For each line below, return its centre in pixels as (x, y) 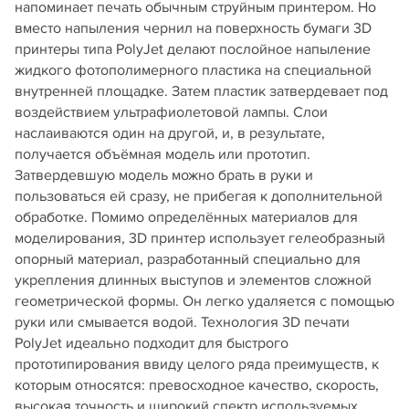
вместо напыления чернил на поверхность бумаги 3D (193, 28)
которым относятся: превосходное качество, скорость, (197, 385)
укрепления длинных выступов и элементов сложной (193, 280)
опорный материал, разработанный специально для (188, 259)
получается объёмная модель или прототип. (163, 154)
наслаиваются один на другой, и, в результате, (170, 133)
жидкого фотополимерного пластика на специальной (193, 70)
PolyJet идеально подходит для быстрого (152, 343)
